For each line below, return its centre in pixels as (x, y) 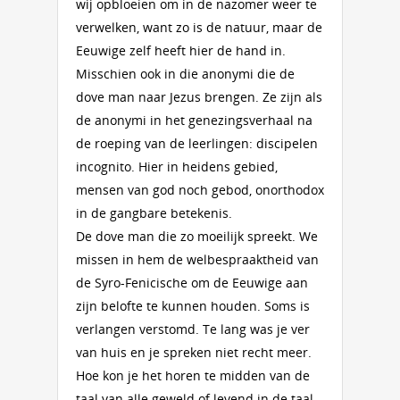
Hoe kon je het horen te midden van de (193, 375)
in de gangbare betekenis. (154, 213)
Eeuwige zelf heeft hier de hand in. (181, 50)
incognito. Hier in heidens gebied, (177, 167)
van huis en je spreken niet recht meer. (194, 352)
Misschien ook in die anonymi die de (185, 74)
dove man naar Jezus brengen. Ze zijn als (199, 97)
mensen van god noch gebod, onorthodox (200, 190)
